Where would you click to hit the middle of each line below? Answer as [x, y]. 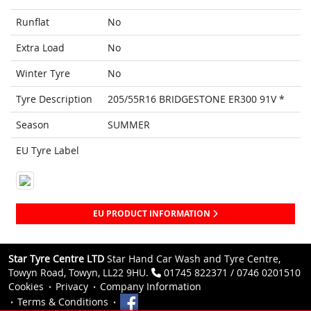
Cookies [26, 287]
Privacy [72, 287]
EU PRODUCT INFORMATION [153, 214]
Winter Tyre [43, 74]
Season [33, 125]
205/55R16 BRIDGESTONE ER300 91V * [196, 99]
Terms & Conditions [63, 302]
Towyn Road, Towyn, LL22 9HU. [80, 273]
